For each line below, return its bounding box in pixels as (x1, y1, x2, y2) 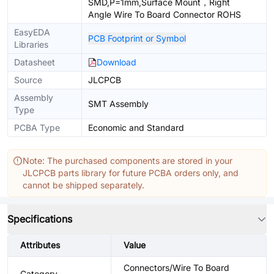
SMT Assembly (88, 98, 149, 109)
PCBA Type (14, 122, 60, 133)
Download (97, 57, 136, 67)
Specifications (7, 213, 72, 225)
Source (14, 75, 42, 85)
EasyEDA (14, 27, 50, 37)
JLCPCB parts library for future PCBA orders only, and (23, 168, 239, 178)
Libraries (14, 39, 48, 50)
